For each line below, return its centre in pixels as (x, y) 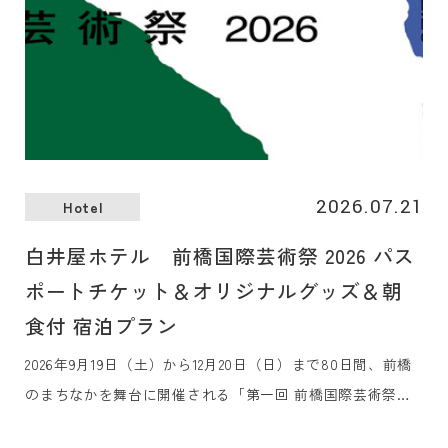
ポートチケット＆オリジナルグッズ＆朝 (214, 290)
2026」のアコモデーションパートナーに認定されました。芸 (223, 424)
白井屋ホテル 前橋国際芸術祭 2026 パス (220, 255)
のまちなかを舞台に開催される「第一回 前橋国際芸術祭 (211, 394)
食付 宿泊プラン (102, 325)
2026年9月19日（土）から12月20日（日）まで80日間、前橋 (218, 364)
